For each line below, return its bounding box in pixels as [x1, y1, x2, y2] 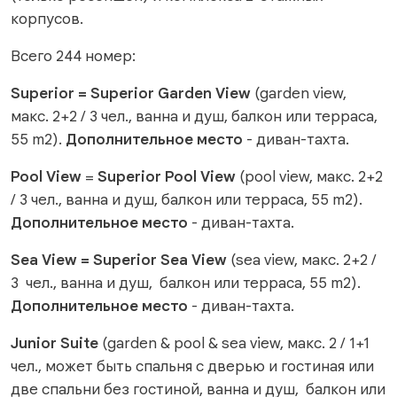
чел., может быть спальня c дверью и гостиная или [11, 356, 374, 377]
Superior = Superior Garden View [11, 83, 254, 104]
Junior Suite [11, 333, 98, 354]
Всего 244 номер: [11, 46, 136, 66]
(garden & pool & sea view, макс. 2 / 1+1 [98, 333, 370, 354]
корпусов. [11, 9, 83, 29]
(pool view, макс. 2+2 [236, 167, 383, 187]
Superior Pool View [97, 167, 236, 187]
